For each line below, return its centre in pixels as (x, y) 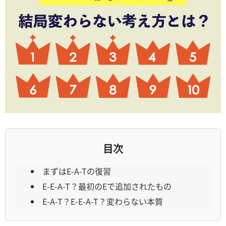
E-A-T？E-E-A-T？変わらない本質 (103, 201)
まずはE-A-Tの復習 (77, 171)
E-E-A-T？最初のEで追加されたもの (107, 186)
